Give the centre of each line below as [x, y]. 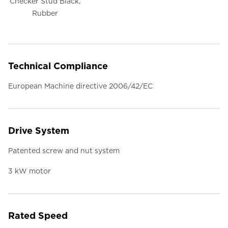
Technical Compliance [58, 66]
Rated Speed [38, 216]
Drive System [39, 131]
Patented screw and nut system [64, 151]
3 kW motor [30, 171]
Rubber [45, 13]
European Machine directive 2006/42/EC [80, 86]
